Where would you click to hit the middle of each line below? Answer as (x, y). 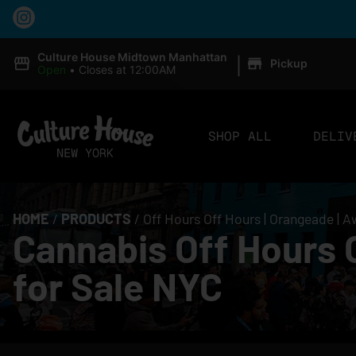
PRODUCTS (96, 219)
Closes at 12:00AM (127, 70)
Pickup (288, 63)
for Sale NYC (118, 286)
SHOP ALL (240, 136)
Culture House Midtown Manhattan (132, 57)
